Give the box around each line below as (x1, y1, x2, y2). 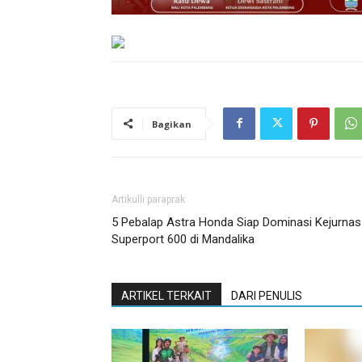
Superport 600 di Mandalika (112, 231, 255, 246)
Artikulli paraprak (112, 193, 185, 205)
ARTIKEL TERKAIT (121, 288, 212, 302)
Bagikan (152, 117, 192, 130)
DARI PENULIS (231, 288, 302, 302)
